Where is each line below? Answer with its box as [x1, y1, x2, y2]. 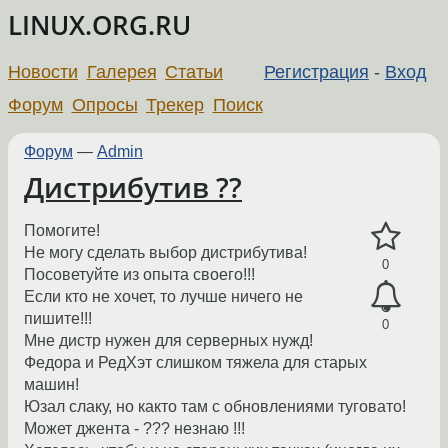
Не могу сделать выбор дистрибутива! [24, 244, 307, 262]
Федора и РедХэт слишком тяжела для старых [24, 354, 367, 372]
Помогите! [24, 222, 100, 240]
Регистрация [263, 61, 369, 82]
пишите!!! [24, 310, 92, 328]
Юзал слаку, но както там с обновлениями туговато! [24, 398, 406, 416]
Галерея [86, 61, 157, 82]
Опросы [71, 94, 138, 115]
